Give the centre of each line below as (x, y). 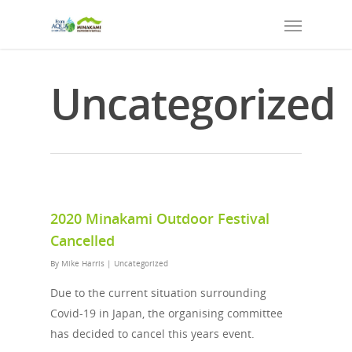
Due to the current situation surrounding (158, 293)
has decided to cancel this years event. (152, 334)
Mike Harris (83, 263)
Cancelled (82, 240)
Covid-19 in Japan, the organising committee (167, 313)
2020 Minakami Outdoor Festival (160, 218)
